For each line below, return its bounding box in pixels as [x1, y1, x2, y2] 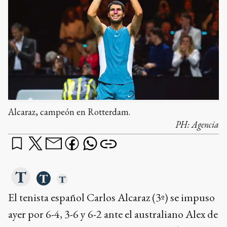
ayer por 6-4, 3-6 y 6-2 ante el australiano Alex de [8, 207, 218, 222]
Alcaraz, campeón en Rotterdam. [8, 106, 130, 118]
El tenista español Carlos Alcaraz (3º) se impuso [8, 190, 215, 205]
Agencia [192, 119, 219, 131]
